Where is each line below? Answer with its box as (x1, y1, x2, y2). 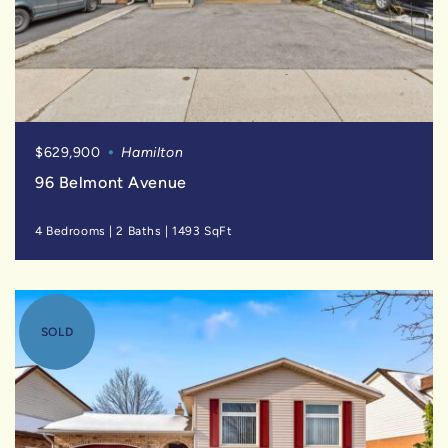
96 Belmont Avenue (35, 173, 187, 193)
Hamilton (120, 144, 184, 161)
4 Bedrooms (35, 224, 106, 239)
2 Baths (116, 224, 162, 239)
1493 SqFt (172, 224, 233, 239)
